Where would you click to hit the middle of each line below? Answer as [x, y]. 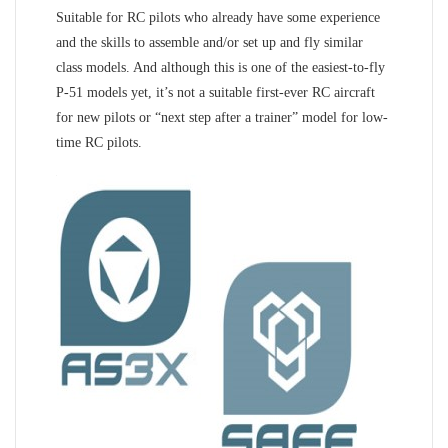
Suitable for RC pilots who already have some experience [218, 17]
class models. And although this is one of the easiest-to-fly [220, 67]
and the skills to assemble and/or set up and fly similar [209, 42]
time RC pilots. [99, 142]
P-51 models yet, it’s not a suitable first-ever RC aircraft [215, 92]
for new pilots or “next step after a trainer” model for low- [222, 117]
